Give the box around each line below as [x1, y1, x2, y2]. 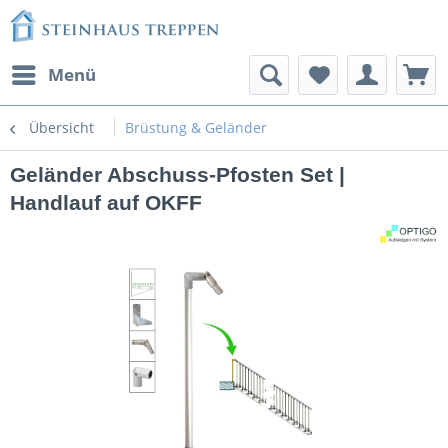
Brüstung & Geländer [125, 118, 267, 137]
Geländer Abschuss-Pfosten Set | [10, 163, 345, 186]
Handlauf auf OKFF [10, 191, 202, 214]
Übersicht [29, 118, 94, 137]
